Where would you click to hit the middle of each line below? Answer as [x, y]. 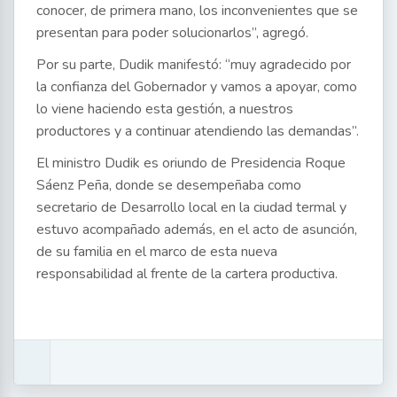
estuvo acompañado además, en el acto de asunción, [197, 230]
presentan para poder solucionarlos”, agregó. [172, 33]
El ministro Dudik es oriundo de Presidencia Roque [191, 163]
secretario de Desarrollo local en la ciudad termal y [191, 208]
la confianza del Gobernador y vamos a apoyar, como [197, 87]
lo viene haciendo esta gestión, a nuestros [165, 109]
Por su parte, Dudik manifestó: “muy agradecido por [194, 65]
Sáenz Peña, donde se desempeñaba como [169, 186]
